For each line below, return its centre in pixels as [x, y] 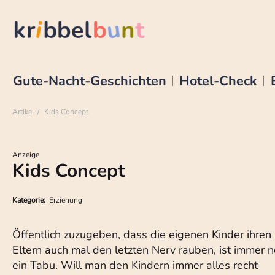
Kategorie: [31, 200]
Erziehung [66, 200]
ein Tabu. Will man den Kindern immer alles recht [135, 265]
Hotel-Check [219, 81]
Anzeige [26, 155]
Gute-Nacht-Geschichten [89, 81]
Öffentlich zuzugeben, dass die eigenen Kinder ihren [142, 234]
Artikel [23, 112]
